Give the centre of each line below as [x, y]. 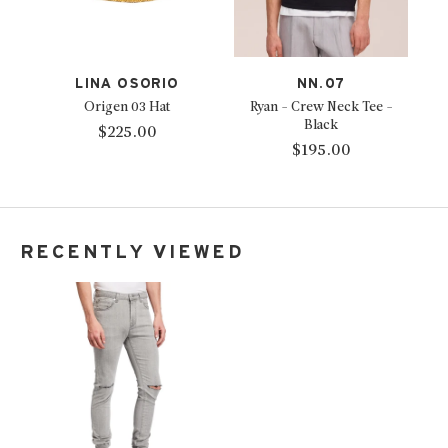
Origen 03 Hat [127, 107]
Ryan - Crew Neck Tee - [321, 107]
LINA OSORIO [127, 83]
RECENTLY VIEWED [132, 252]
